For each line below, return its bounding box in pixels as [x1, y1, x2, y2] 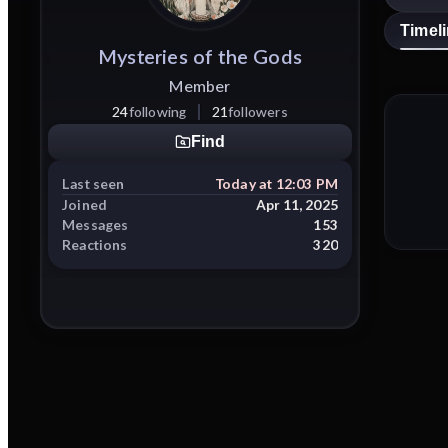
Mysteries [98, 44, 188, 68]
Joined [62, 195, 108, 213]
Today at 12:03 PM [215, 175, 338, 192]
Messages [62, 215, 129, 233]
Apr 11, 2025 [255, 195, 338, 213]
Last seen [62, 175, 125, 192]
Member [169, 76, 231, 95]
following [128, 103, 187, 120]
